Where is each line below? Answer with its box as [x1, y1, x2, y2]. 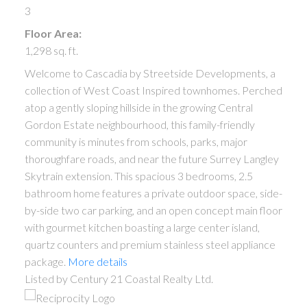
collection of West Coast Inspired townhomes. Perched [24, 84, 282, 97]
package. [24, 255, 66, 269]
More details [67, 255, 127, 269]
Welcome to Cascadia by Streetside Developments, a [24, 66, 275, 80]
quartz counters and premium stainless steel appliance [24, 238, 275, 251]
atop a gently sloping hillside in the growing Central [24, 101, 253, 114]
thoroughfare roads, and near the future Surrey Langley [24, 152, 279, 166]
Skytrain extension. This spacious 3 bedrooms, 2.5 [24, 169, 253, 183]
